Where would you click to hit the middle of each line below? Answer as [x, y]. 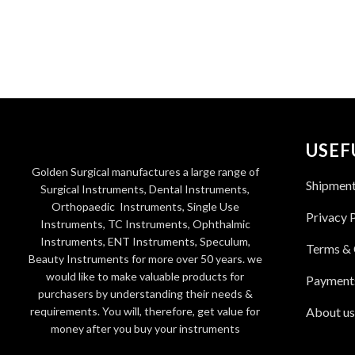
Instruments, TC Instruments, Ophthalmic [145, 223]
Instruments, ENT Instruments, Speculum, [145, 241]
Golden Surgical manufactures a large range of [145, 171]
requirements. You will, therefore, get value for [145, 311]
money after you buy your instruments [145, 328]
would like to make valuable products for [145, 276]
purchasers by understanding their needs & [145, 293]
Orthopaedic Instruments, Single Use [145, 206]
